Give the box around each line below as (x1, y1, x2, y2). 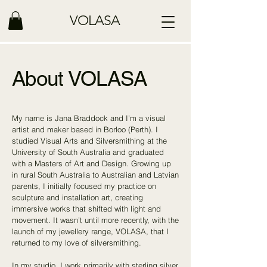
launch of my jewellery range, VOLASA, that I (12, 226, 169, 237)
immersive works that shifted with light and (12, 204, 161, 214)
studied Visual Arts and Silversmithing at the (12, 136, 167, 146)
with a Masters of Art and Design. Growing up (12, 159, 171, 169)
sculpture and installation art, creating (12, 193, 143, 203)
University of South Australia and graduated (12, 147, 164, 157)
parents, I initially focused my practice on (12, 181, 156, 191)
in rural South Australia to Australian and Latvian (12, 170, 179, 180)
